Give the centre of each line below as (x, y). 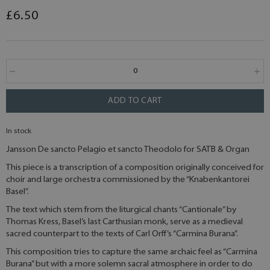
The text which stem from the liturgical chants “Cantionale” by (121, 210)
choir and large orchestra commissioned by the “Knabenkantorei (128, 180)
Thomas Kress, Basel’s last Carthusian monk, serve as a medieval (124, 222)
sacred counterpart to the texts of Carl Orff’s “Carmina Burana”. (122, 234)
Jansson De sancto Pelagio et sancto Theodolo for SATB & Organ (128, 150)
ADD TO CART (135, 101)
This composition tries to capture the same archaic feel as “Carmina (132, 253)
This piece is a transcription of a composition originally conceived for (135, 168)
